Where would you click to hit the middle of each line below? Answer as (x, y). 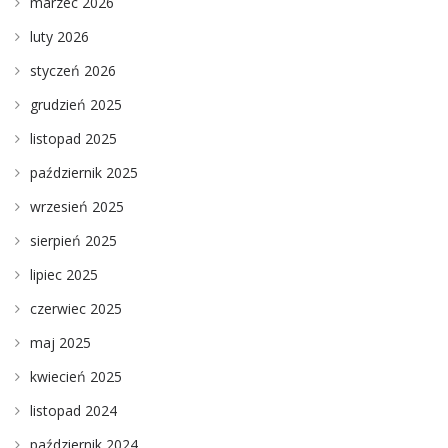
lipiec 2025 (64, 275)
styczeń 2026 (73, 71)
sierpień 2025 (73, 241)
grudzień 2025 (76, 105)
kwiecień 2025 (76, 377)
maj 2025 (60, 343)
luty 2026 (59, 37)
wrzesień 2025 (77, 207)
